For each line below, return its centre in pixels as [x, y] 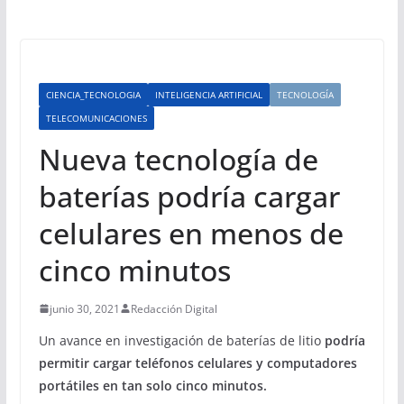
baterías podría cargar [189, 196]
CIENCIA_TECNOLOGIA [93, 94]
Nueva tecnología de [178, 159]
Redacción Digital [174, 308]
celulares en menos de [191, 233]
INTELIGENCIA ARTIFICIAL [208, 94]
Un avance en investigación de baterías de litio [181, 340]
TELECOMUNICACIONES [96, 118]
